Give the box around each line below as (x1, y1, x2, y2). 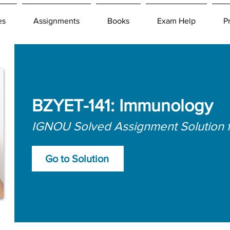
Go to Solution (45, 152, 109, 164)
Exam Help (157, 16, 196, 25)
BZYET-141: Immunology (32, 95, 213, 115)
